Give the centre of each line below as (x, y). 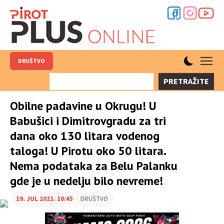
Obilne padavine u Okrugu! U (83, 106)
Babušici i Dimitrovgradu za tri (88, 121)
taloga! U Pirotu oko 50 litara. (88, 151)
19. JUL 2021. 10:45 (44, 199)
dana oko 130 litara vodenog (85, 136)
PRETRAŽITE (186, 81)
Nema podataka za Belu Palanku (94, 166)
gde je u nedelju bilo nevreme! (86, 181)
